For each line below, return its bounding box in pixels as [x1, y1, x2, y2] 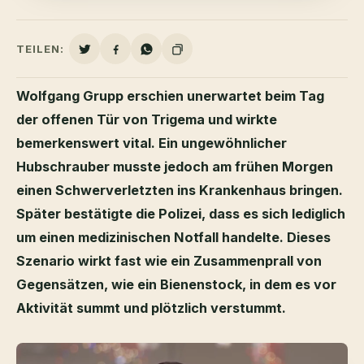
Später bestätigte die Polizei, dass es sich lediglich [16, 206, 345, 223]
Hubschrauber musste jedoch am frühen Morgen [16, 158, 333, 175]
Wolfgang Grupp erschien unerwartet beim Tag [16, 88, 324, 105]
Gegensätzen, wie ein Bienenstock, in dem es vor [16, 276, 336, 293]
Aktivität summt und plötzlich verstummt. [16, 300, 286, 317]
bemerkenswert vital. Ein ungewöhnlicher [16, 135, 287, 152]
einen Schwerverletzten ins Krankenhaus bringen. [16, 182, 343, 199]
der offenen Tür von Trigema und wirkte [16, 111, 277, 128]
